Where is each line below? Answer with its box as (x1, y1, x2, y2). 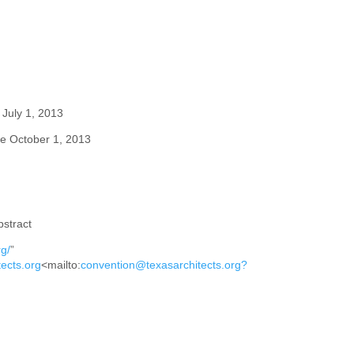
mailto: (47, 258, 81, 271)
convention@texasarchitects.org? (80, 258, 247, 271)
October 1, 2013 (6, 133, 91, 145)
